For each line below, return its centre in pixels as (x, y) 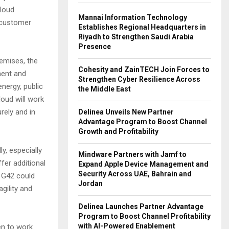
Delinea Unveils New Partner (126, 112)
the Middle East (105, 89)
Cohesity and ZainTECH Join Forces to (144, 69)
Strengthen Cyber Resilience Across (139, 79)
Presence (95, 46)
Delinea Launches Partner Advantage (141, 206)
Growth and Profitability (118, 131)
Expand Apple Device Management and (143, 164)
